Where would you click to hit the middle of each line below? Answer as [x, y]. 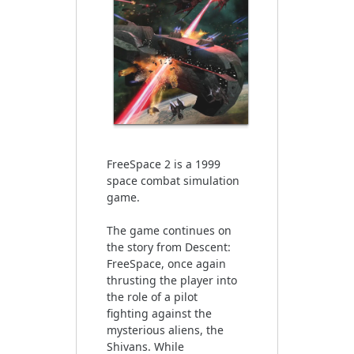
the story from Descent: [168, 247]
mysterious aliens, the [165, 330]
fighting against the [159, 313]
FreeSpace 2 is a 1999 [163, 164]
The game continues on [169, 230]
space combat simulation [173, 180]
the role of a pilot [152, 296]
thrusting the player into [171, 280]
